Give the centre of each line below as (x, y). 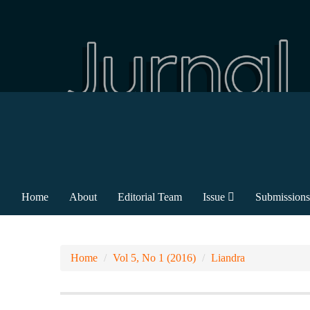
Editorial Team (150, 197)
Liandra (228, 258)
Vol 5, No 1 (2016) (154, 258)
